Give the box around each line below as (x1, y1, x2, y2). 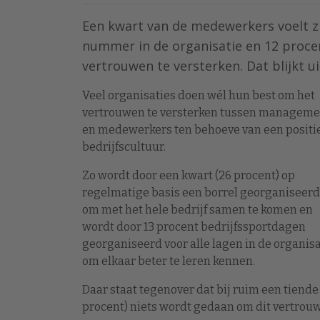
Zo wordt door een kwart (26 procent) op (82, 169, 295, 182)
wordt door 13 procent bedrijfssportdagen (82, 220, 306, 234)
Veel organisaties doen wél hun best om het (82, 89, 315, 102)
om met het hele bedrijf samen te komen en (82, 203, 313, 216)
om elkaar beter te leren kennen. (82, 254, 255, 268)
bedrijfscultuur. (82, 140, 166, 154)
